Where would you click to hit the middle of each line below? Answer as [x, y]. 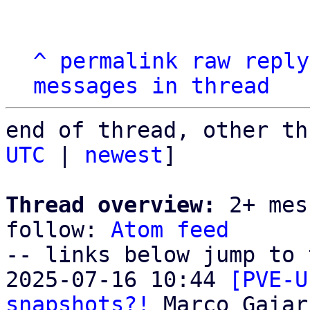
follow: [58, 230]
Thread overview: [111, 205]
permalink [119, 61]
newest [124, 155]
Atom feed [170, 230]
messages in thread [152, 86]
